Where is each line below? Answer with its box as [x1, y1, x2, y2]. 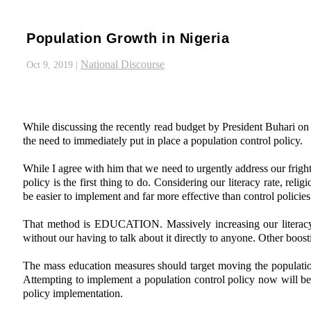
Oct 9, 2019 [26, 60, 73, 71]
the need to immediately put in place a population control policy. [23, 135, 303, 147]
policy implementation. [23, 287, 123, 300]
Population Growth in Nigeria [26, 30, 229, 46]
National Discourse [81, 58, 165, 71]
